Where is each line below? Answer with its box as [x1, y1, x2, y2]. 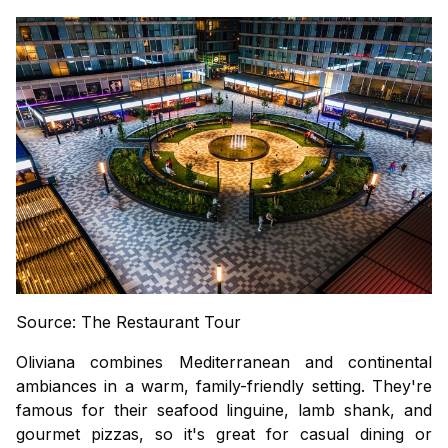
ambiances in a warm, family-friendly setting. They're [16, 376, 432, 397]
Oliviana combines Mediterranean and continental [16, 352, 432, 373]
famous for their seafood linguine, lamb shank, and [16, 400, 432, 421]
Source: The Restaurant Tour [16, 312, 241, 333]
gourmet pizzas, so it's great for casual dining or [16, 424, 432, 445]
